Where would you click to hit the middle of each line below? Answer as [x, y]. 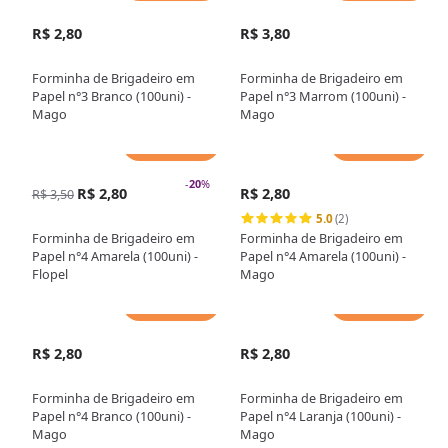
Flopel [49, 274]
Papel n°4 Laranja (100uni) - [321, 416]
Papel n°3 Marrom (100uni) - [323, 95]
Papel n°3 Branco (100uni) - [111, 95]
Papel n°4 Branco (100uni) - [111, 416]
